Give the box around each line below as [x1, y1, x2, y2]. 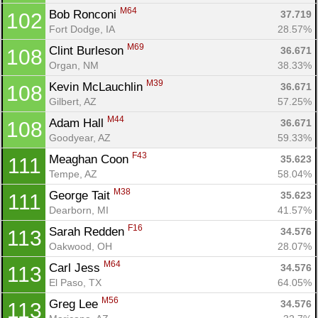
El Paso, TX [49, 276, 102, 288]
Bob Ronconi [49, 7, 120, 21]
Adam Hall [49, 116, 107, 130]
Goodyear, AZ [49, 131, 111, 143]
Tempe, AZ [49, 168, 97, 180]
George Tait [49, 188, 114, 202]
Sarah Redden [49, 224, 128, 238]
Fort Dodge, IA [49, 23, 115, 35]
